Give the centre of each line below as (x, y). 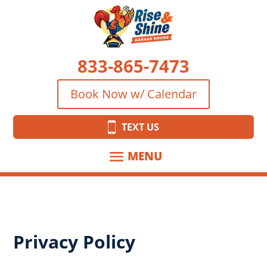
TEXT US (140, 127)
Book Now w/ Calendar (133, 94)
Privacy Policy (74, 242)
